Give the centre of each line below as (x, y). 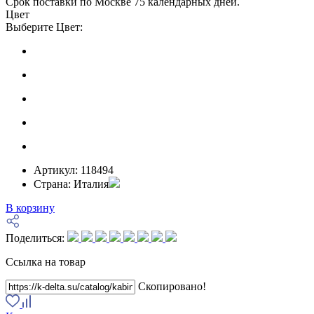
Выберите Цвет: (44, 27)
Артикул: (57, 170)
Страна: (54, 184)
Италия (91, 184)
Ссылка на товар (46, 262)
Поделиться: (35, 238)
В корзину (30, 208)
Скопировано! (172, 287)
